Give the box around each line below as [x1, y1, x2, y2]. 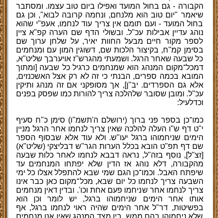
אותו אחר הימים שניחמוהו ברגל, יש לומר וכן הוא [16, 195, 203, 203]
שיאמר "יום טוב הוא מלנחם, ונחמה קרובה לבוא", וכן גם [16, 11, 203, 19]
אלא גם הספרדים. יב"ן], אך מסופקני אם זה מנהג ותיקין [16, 81, 203, 89]
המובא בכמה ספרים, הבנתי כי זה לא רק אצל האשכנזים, [16, 72, 203, 80]
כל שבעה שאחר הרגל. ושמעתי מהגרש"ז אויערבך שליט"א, [16, 54, 203, 63]
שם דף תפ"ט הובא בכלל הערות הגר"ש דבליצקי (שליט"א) [16, 142, 203, 150]
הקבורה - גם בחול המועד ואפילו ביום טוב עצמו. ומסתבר [16, 2, 203, 10]
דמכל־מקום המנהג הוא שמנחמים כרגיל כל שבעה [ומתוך [16, 63, 203, 72]
